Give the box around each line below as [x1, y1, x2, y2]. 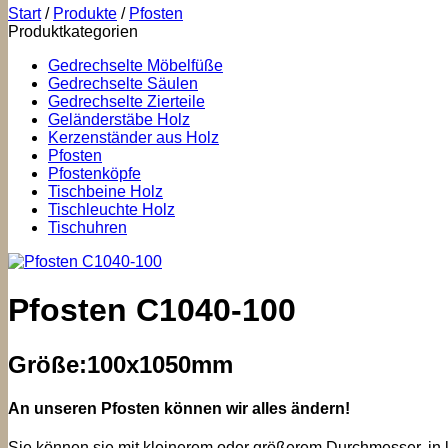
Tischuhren [48, 219, 127, 236]
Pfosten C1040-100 [8, 292, 296, 329]
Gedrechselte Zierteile [48, 93, 205, 110]
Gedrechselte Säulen [48, 75, 198, 92]
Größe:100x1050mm [8, 350, 233, 378]
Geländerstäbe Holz [48, 111, 190, 128]
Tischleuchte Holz [48, 201, 175, 218]
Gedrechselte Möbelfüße [48, 57, 223, 74]
